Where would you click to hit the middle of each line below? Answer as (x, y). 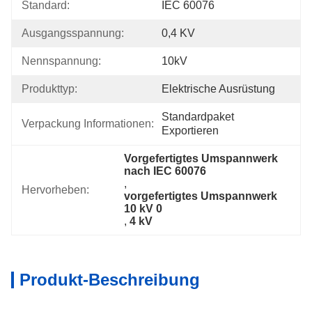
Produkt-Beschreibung (110, 280)
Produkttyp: (49, 89)
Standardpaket (198, 117)
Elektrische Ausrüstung (218, 89)
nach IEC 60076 (165, 171)
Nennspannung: (61, 61)
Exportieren (190, 131)
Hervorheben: (55, 190)
